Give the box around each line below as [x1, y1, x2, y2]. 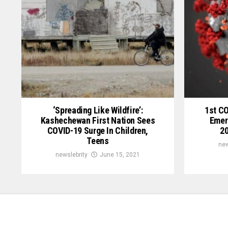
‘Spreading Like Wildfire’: [52, 105, 143, 116]
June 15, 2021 [100, 151, 140, 158]
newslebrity [55, 151, 88, 158]
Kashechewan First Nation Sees [40, 115, 155, 126]
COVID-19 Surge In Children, [47, 125, 149, 136]
